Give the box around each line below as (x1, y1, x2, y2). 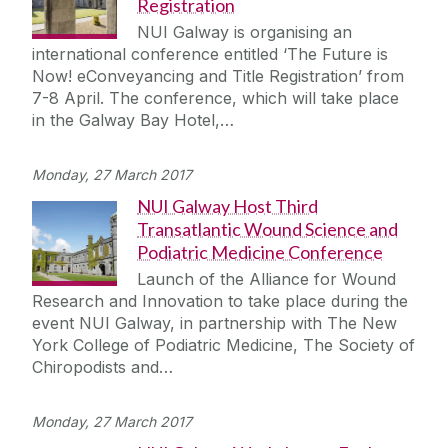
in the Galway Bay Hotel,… (32, 110, 234, 131)
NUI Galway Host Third (137, 195, 318, 218)
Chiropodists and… (32, 357, 173, 378)
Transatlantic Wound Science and (137, 218, 398, 241)
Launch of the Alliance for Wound (137, 269, 396, 290)
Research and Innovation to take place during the (32, 291, 408, 312)
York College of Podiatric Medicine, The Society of (32, 335, 415, 356)
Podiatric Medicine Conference (137, 241, 383, 264)
